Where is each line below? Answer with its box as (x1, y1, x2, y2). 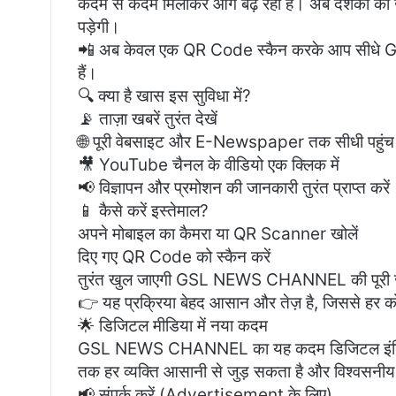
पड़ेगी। (78, 17, 120, 38)
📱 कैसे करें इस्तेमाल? (78, 201, 209, 222)
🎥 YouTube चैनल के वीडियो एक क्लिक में (78, 155, 339, 176)
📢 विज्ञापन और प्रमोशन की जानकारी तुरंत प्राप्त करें (78, 178, 390, 199)
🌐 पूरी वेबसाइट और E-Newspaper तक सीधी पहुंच (78, 132, 394, 153)
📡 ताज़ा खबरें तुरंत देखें (78, 109, 217, 130)
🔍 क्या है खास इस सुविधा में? (78, 86, 251, 107)
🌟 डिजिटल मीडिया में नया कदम (78, 316, 268, 337)
